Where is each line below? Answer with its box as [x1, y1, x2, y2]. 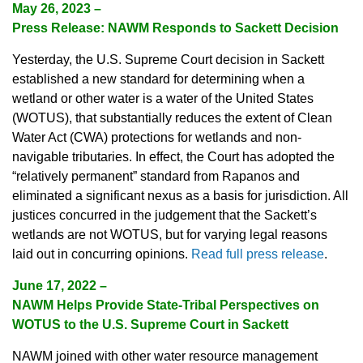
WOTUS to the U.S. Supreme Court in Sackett [12, 318, 288, 332]
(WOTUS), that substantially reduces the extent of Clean [12, 111, 332, 126]
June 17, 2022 [12, 279, 100, 293]
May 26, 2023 [12, 2, 94, 16]
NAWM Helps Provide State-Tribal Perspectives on [12, 298, 319, 313]
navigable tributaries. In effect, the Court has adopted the [12, 150, 335, 164]
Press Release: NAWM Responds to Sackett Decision [12, 21, 339, 36]
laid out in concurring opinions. [12, 247, 191, 262]
